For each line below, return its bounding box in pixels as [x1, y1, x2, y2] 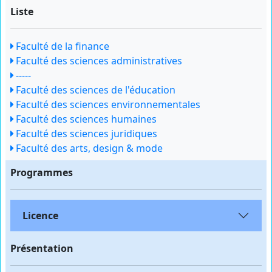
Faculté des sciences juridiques [13, 127, 157, 140]
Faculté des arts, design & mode [13, 141, 163, 155]
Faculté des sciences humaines [13, 112, 157, 126]
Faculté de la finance [13, 39, 109, 53]
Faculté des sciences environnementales [13, 98, 200, 111]
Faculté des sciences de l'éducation [13, 83, 175, 97]
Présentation [10, 242, 73, 255]
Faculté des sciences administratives [13, 54, 182, 67]
